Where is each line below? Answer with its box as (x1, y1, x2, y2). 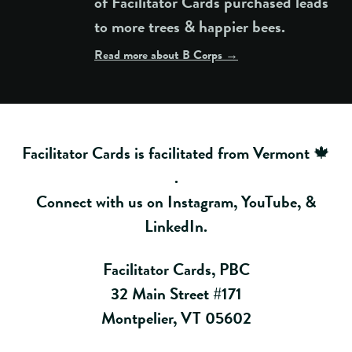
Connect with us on (36, 189, 167, 214)
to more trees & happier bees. (94, 14, 285, 38)
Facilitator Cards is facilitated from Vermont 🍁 (22, 141, 330, 165)
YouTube (241, 189, 297, 214)
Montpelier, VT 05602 (101, 306, 251, 330)
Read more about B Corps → (94, 45, 238, 64)
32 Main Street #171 (110, 281, 242, 306)
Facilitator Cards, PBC (102, 257, 250, 281)
